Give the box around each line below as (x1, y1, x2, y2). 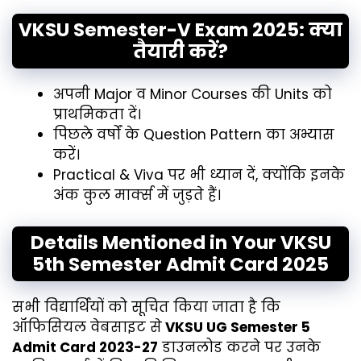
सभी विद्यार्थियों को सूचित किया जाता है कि (12, 297, 280, 317)
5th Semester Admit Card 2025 (32, 251, 329, 277)
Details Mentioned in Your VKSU (30, 229, 331, 255)
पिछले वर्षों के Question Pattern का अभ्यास (53, 125, 334, 145)
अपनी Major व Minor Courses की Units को (53, 85, 332, 105)
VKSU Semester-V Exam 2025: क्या (19, 17, 342, 44)
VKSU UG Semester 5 (162, 317, 310, 337)
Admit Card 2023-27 (12, 337, 158, 357)
